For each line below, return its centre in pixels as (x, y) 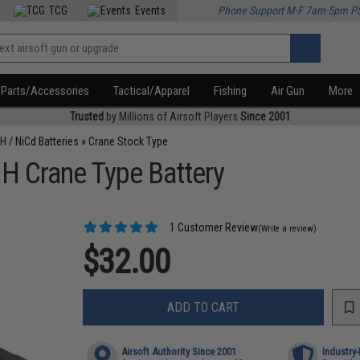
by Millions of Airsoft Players (172, 117)
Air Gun (288, 91)
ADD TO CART (204, 307)
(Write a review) (288, 229)
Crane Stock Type (129, 141)
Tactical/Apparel (152, 91)
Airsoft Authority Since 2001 (179, 352)
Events (151, 10)
